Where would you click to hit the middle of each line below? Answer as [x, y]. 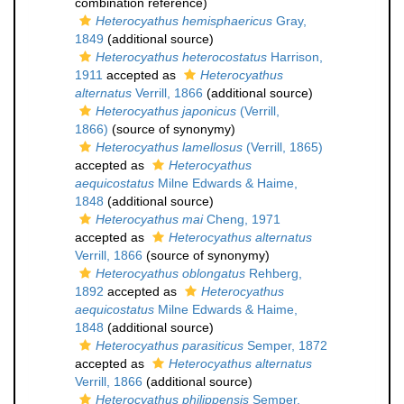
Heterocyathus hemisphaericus [184, 21]
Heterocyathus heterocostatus [181, 57]
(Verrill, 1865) [283, 147]
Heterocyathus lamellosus [169, 147]
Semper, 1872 [285, 345]
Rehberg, [274, 273]
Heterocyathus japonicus [166, 111]
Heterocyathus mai [149, 219]
